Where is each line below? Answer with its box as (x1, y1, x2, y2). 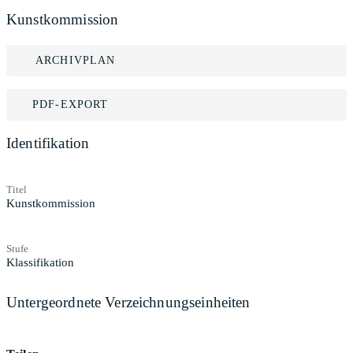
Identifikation (6, 135, 90, 151)
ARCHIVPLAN (35, 54, 116, 66)
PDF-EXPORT (32, 98, 109, 110)
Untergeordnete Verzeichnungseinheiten (6, 293, 251, 310)
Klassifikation (6, 255, 74, 269)
